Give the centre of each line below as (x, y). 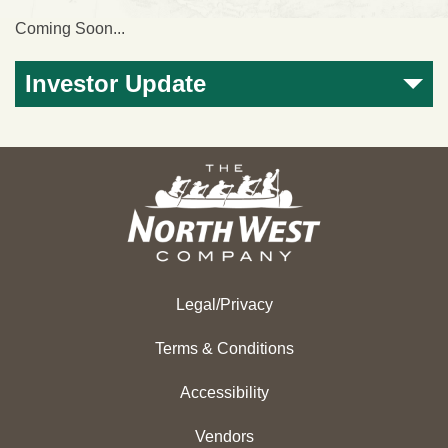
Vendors (224, 437)
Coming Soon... (70, 29)
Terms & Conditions (224, 349)
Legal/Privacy (224, 305)
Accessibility (224, 393)
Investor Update (115, 84)
